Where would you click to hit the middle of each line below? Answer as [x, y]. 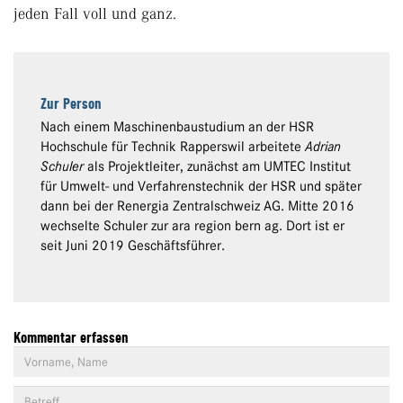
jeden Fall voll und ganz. [95, 14]
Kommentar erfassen [71, 338]
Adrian [323, 147]
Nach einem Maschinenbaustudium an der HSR [177, 127]
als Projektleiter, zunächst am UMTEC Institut [217, 167]
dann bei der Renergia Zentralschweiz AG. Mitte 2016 [197, 206]
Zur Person [71, 104]
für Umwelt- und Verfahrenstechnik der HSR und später [201, 187]
